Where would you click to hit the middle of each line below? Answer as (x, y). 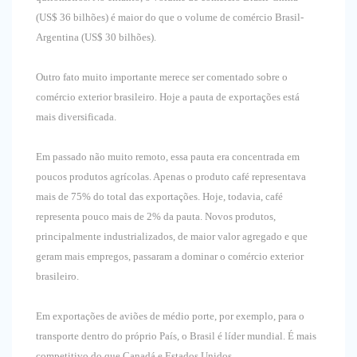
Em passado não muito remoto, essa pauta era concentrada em (168, 157)
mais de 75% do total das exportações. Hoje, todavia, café (159, 197)
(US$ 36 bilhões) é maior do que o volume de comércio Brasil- (170, 18)
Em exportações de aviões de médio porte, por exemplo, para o (170, 316)
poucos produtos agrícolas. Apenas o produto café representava (171, 177)
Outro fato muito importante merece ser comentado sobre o (162, 77)
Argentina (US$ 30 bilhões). (96, 37)
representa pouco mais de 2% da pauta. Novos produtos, (156, 217)
